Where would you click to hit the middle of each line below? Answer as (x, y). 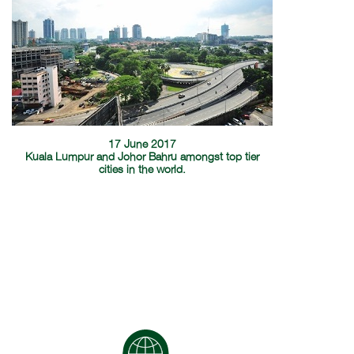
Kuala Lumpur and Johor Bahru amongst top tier (143, 157)
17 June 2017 (143, 145)
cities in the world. (143, 170)
